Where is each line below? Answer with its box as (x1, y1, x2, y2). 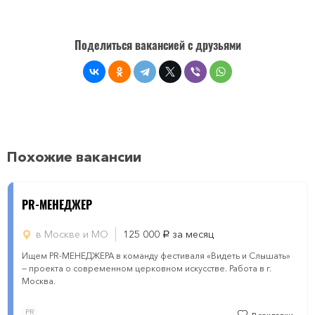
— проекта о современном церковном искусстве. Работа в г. (22, 263, 271, 274)
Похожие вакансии (7, 148, 141, 165)
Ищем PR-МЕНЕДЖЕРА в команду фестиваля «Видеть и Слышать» (22, 250, 290, 261)
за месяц (169, 228, 214, 240)
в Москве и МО (36, 228, 108, 240)
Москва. (22, 276, 56, 286)
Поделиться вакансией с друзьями (74, 37, 241, 53)
